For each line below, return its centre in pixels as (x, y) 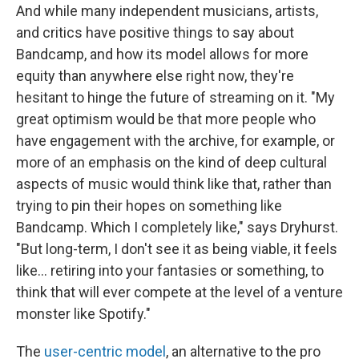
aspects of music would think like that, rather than (174, 184)
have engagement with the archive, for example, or (175, 141)
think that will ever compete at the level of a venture (179, 292)
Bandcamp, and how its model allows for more (162, 54)
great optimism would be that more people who (166, 119)
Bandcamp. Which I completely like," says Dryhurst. (177, 228)
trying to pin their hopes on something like (149, 206)
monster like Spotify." (83, 314)
